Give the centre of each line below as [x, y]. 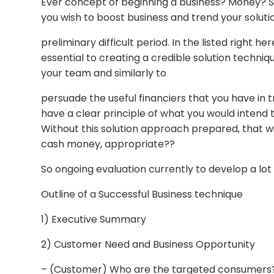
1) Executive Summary [94, 219]
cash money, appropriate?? [108, 144]
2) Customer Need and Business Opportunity [148, 244]
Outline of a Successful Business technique [142, 194]
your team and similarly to [104, 73]
